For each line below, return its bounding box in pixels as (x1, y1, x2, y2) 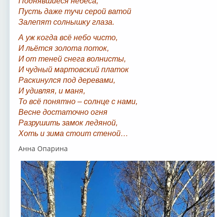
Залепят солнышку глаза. (18, 18, 114, 27)
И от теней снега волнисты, (18, 55, 126, 63)
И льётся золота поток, (18, 44, 109, 53)
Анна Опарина (18, 144, 68, 154)
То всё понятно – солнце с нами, (18, 97, 138, 106)
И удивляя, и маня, (18, 87, 85, 95)
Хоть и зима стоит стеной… (18, 129, 128, 138)
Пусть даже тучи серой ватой (18, 7, 131, 16)
